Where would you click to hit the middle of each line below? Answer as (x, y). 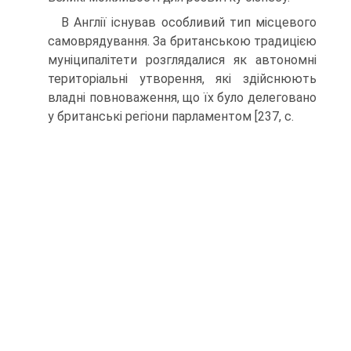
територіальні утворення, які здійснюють (182, 79)
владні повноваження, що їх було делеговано (182, 98)
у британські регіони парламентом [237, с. (171, 116)
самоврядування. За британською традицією (182, 41)
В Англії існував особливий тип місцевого (189, 22)
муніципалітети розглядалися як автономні (182, 60)
